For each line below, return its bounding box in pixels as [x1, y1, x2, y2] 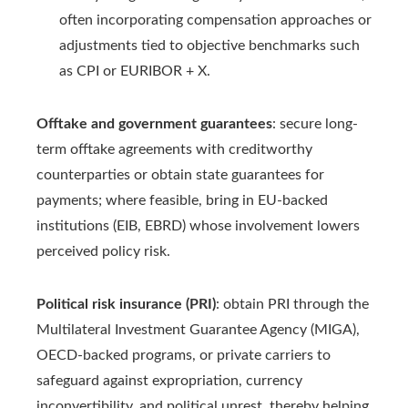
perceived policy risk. [36, 244, 170, 260]
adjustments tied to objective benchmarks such [59, 38, 360, 54]
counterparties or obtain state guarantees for [36, 168, 324, 183]
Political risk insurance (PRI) [36, 297, 216, 312]
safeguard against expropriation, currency [36, 373, 302, 389]
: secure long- [272, 117, 358, 132]
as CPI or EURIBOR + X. [59, 64, 210, 79]
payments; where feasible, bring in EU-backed [36, 193, 328, 209]
